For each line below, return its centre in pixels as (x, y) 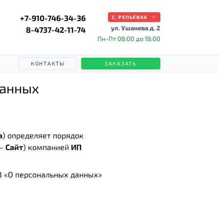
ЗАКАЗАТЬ (120, 63)
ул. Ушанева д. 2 (136, 28)
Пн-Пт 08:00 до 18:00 (129, 39)
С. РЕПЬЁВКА (130, 17)
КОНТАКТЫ (48, 63)
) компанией (47, 147)
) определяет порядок (43, 135)
